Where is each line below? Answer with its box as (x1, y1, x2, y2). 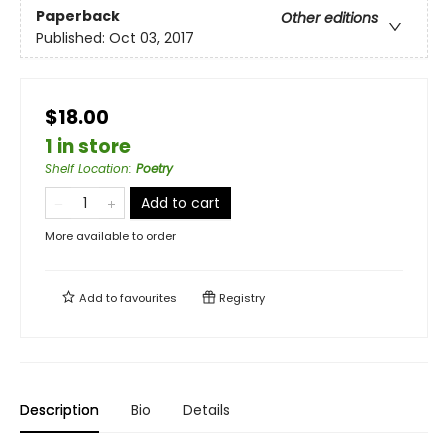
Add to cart (141, 192, 220, 213)
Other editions (281, 8, 378, 29)
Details (183, 399, 230, 420)
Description (20, 399, 99, 420)
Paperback (36, 6, 120, 27)
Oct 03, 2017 (109, 28, 194, 49)
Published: (36, 28, 109, 49)
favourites (120, 289, 177, 306)
